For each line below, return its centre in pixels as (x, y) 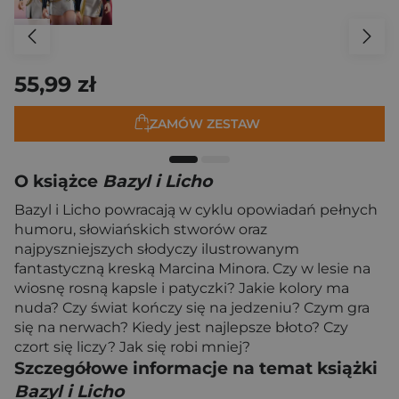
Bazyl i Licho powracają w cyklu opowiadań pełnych (196, 210)
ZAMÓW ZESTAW (205, 124)
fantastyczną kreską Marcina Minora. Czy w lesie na (192, 269)
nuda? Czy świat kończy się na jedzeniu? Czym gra (192, 308)
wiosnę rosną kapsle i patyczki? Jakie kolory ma (182, 289)
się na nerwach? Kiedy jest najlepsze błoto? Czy (181, 328)
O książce (58, 182)
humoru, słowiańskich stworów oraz (141, 230)
